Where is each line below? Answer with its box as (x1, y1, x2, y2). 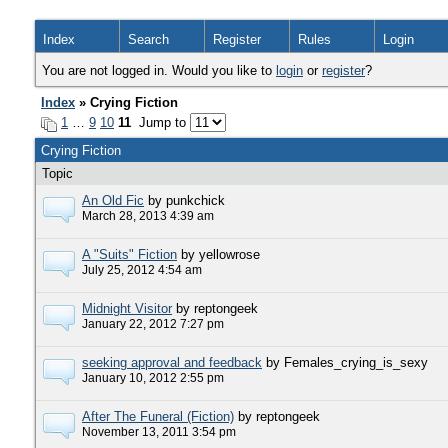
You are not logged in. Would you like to (42, 63, 276, 78)
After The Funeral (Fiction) (82, 409, 234, 424)
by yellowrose (181, 247, 260, 262)
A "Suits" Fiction (82, 247, 177, 262)
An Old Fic (82, 193, 144, 208)
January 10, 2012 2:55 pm (82, 371, 224, 384)
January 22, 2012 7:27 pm (82, 317, 224, 330)
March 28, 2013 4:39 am (82, 209, 214, 222)
